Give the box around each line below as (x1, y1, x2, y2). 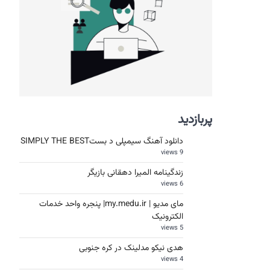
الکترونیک (152, 210, 183, 224)
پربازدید (178, 110, 212, 130)
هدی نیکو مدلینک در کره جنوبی (79, 242, 183, 255)
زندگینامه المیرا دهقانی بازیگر (87, 166, 183, 180)
